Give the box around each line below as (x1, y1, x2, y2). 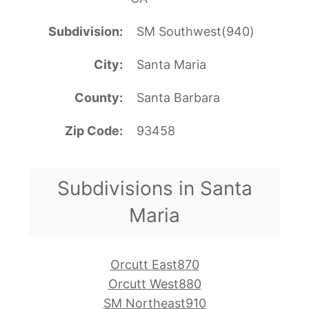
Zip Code (64, 123, 119, 138)
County (74, 90, 119, 105)
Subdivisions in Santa (57, 176, 252, 200)
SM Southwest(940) (136, 23, 255, 39)
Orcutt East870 (110, 257, 199, 272)
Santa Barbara (136, 90, 220, 105)
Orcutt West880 (108, 276, 201, 291)
